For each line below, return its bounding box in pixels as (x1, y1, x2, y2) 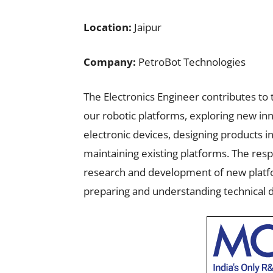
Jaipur (132, 20, 161, 34)
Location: (83, 20, 132, 34)
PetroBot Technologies (136, 55, 246, 69)
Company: (83, 55, 136, 69)
